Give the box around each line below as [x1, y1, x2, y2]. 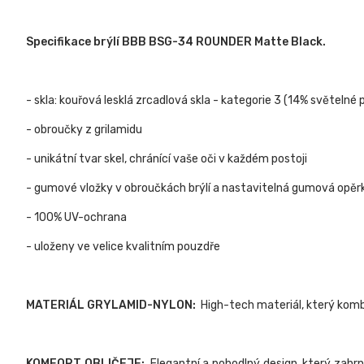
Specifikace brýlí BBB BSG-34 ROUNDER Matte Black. [26, 35, 326, 50]
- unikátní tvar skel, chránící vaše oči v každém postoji [26, 152, 307, 167]
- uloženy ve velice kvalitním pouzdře [26, 240, 223, 254]
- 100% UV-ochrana [26, 210, 127, 225]
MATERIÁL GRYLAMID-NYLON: [26, 298, 196, 313]
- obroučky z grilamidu [26, 123, 142, 137]
